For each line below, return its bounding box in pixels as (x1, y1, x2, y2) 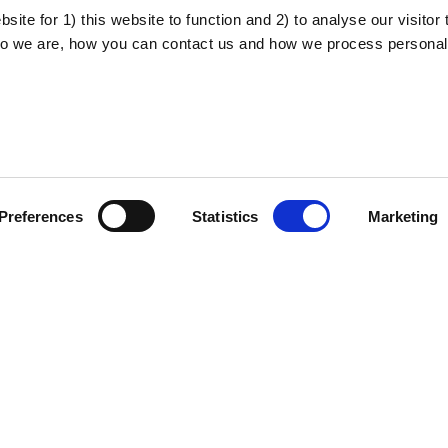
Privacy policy (324, 153, 408, 172)
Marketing (367, 207, 439, 225)
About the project (32, 153, 140, 172)
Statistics (192, 207, 259, 225)
